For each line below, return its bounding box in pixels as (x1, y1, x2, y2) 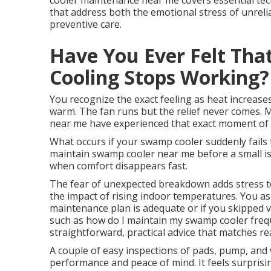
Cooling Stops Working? (50, 64, 269, 90)
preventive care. (50, 18, 122, 31)
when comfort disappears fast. (50, 159, 188, 172)
